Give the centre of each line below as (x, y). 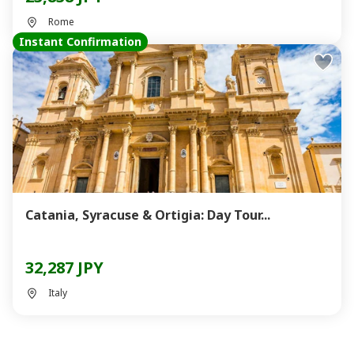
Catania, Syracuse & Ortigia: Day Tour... (148, 215)
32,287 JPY (64, 267)
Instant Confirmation (80, 41)
